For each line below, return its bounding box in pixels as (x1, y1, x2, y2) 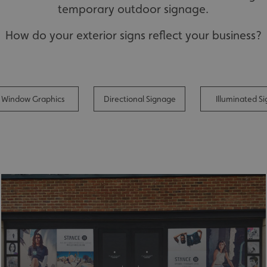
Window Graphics (1, 94, 65, 104)
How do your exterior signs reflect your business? (5, 28, 262, 42)
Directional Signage (103, 94, 176, 104)
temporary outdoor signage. (58, 2, 209, 16)
